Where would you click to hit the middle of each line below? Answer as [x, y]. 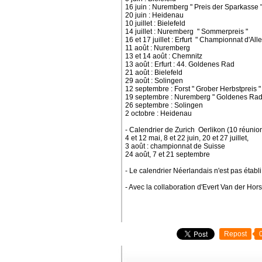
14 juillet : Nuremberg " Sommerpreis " [187, 32]
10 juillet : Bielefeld [156, 23]
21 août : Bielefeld [154, 73]
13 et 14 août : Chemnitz [164, 56]
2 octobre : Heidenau [158, 113]
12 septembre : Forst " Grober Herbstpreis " [193, 89]
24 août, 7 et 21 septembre [168, 154]
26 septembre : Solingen [164, 105]
